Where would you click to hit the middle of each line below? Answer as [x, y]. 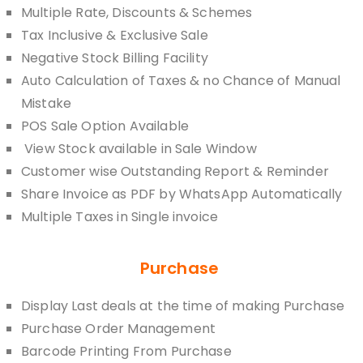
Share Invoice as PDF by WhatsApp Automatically [182, 194]
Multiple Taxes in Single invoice [120, 217]
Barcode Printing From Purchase [126, 351]
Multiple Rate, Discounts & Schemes [137, 13]
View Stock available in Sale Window [139, 149]
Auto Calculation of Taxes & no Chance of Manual [181, 81]
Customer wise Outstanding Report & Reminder [175, 171]
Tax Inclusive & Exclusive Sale [115, 35]
